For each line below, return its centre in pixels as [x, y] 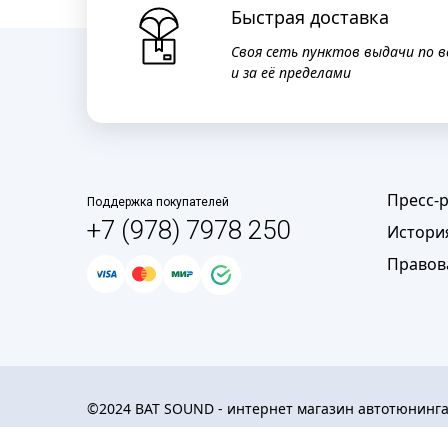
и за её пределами [291, 72]
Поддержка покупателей [158, 202]
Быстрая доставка [310, 17]
